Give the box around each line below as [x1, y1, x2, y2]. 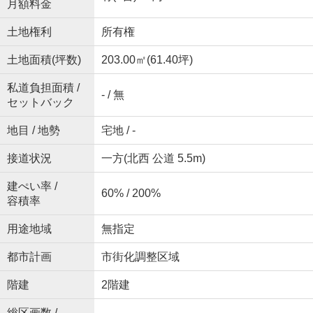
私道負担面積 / [6, 81, 80, 94]
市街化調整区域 [101, 250, 180, 263]
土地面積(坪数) [6, 53, 81, 66]
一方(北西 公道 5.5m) [101, 152, 205, 164]
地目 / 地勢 [6, 124, 60, 136]
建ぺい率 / [6, 180, 57, 192]
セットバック [6, 96, 74, 108]
